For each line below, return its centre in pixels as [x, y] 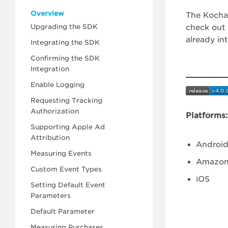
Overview [47, 13]
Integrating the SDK [65, 42]
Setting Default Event [68, 185]
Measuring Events [61, 153]
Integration [50, 69]
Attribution [50, 138]
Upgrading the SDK [64, 27]
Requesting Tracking [66, 101]
